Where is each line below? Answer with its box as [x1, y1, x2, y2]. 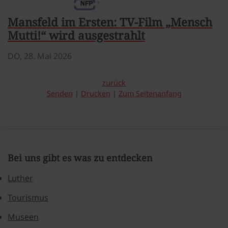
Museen [8, 211, 39, 223]
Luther [8, 173, 33, 184]
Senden [46, 89, 73, 99]
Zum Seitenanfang [118, 89, 182, 99]
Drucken [80, 89, 110, 99]
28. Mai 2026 [24, 50, 72, 62]
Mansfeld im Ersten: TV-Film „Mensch [8, 14, 212, 31]
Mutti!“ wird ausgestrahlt [8, 27, 145, 44]
